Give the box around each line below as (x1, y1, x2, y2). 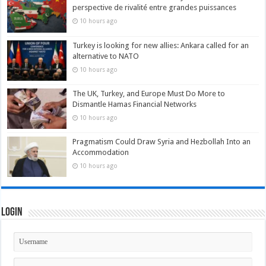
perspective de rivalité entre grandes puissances (72, 3, 237, 12)
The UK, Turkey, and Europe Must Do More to (72, 88, 226, 98)
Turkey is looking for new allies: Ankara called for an (72, 40, 249, 50)
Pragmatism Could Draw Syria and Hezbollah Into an (72, 137, 251, 146)
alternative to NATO (72, 51, 140, 61)
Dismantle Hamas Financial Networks (72, 99, 197, 109)
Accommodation (72, 147, 129, 157)
